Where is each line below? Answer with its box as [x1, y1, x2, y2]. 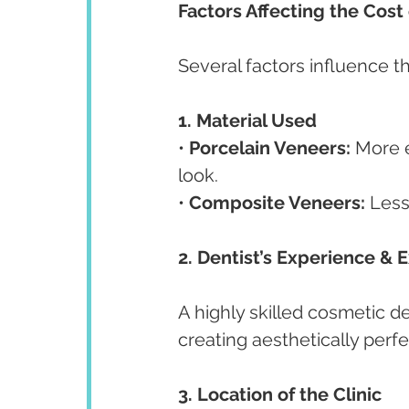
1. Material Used [178, 110, 317, 132]
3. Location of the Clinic [178, 383, 382, 406]
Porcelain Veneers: [189, 137, 351, 160]
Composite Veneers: [189, 192, 365, 215]
